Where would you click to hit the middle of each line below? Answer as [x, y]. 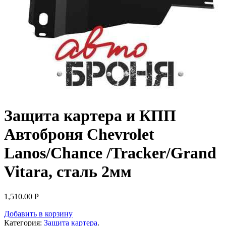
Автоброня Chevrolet [79, 134]
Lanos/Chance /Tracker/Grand [110, 153]
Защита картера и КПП [90, 116]
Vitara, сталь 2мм [68, 172]
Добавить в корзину [38, 213]
